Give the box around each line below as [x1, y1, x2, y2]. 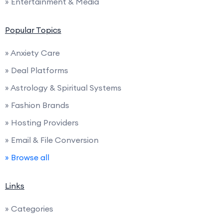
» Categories [5, 204, 53, 214]
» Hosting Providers [5, 117, 79, 128]
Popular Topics [5, 25, 61, 35]
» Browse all [5, 152, 49, 163]
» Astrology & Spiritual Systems [5, 83, 121, 93]
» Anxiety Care [5, 48, 60, 58]
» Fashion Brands [5, 100, 69, 111]
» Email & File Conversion [5, 135, 99, 145]
